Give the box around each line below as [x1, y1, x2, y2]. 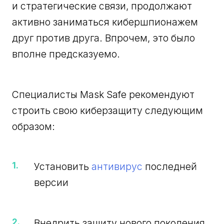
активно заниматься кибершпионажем [12, 16, 198, 28]
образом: [12, 120, 55, 132]
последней [144, 160, 197, 173]
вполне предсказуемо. [12, 48, 120, 60]
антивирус [91, 160, 145, 173]
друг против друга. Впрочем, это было [12, 32, 195, 44]
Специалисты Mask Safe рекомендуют [12, 88, 195, 100]
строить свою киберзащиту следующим [12, 104, 203, 116]
